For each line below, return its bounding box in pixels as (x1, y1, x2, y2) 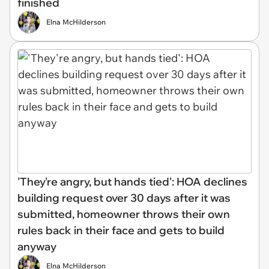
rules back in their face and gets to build (17, 223, 225, 237)
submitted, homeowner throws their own (17, 207, 230, 221)
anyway (17, 239, 56, 253)
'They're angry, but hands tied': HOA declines (17, 174, 247, 189)
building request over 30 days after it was (17, 190, 231, 205)
